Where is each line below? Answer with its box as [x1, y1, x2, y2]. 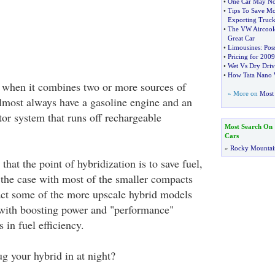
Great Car [227, 34, 255, 42]
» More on [227, 90, 260, 97]
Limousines [227, 44, 260, 51]
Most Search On [224, 123, 273, 130]
